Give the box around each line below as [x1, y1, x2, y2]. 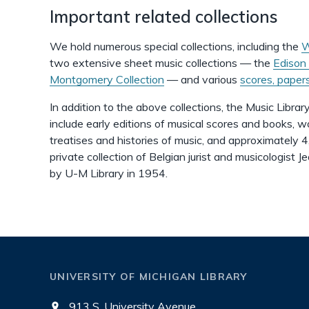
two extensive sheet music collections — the [50, 56, 273, 70]
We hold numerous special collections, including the [50, 39, 301, 53]
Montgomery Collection [50, 72, 164, 86]
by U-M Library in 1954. [50, 166, 168, 180]
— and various [164, 72, 240, 86]
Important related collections [50, 6, 282, 27]
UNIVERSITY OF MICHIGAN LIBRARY [50, 270, 248, 283]
